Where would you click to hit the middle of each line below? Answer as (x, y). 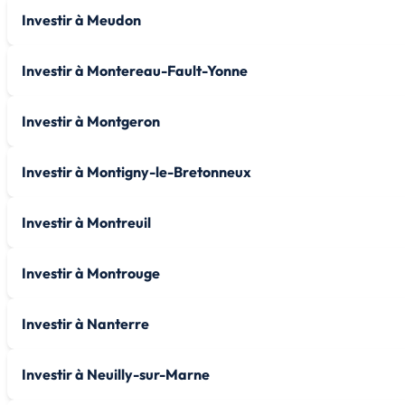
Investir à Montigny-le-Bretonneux (137, 171)
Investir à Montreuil (86, 222)
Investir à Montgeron (91, 121)
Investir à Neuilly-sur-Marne (116, 374)
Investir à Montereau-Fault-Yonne (135, 70)
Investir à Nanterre (85, 323)
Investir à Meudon (81, 19)
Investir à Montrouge (91, 273)
